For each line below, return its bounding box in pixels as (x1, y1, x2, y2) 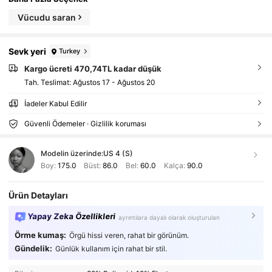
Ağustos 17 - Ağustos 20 (72, 78, 155, 87)
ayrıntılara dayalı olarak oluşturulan (118, 213, 220, 221)
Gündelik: (14, 243, 52, 254)
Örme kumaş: (14, 230, 66, 240)
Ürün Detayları (8, 190, 69, 201)
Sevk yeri (8, 46, 47, 57)
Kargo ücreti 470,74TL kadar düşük (24, 64, 161, 74)
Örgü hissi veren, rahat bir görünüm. (69, 231, 189, 240)
